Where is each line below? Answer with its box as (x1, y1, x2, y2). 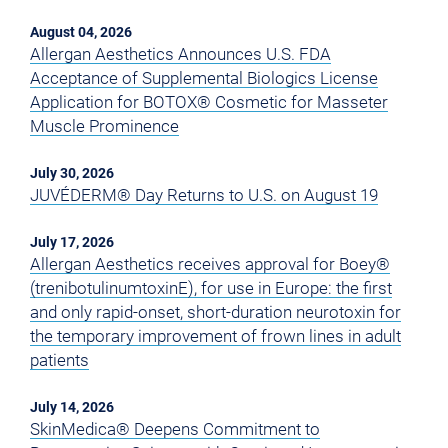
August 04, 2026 (30, 24, 132, 41)
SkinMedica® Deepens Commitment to (30, 419, 320, 440)
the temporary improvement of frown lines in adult (30, 326, 401, 347)
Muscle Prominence (30, 116, 179, 137)
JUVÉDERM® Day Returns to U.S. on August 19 (30, 185, 378, 206)
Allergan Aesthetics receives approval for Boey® (30, 254, 390, 275)
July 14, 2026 (30, 399, 114, 416)
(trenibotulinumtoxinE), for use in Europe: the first (30, 278, 392, 299)
